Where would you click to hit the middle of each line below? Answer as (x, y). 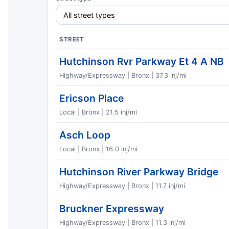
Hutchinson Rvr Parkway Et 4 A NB (142, 61)
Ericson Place (92, 98)
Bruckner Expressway (112, 208)
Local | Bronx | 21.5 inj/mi (98, 112)
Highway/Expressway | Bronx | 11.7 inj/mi (122, 186)
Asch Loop (85, 135)
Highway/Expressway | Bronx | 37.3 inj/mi (123, 75)
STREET (72, 39)
